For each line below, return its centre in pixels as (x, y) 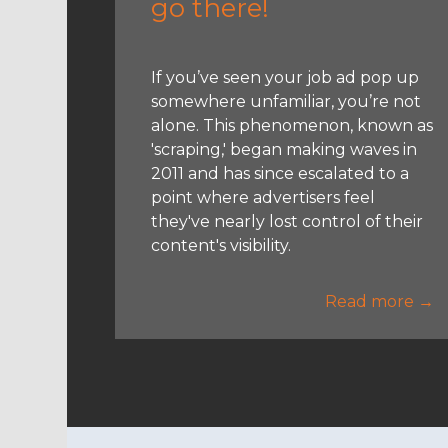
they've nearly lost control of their (287, 221)
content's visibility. (221, 245)
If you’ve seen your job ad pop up (285, 77)
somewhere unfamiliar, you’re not (286, 101)
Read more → (380, 301)
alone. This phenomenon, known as (292, 125)
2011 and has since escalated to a (280, 173)
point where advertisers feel (263, 197)
